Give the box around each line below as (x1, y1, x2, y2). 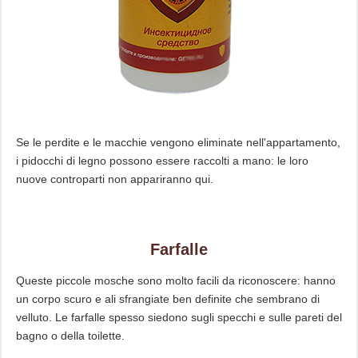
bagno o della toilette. (15, 328, 125, 342)
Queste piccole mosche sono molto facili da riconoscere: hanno (15, 273, 336, 287)
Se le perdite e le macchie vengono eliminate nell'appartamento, (15, 135, 340, 149)
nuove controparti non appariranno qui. (15, 172, 213, 185)
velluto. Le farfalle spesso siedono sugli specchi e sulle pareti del (15, 310, 342, 324)
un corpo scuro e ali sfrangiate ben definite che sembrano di (15, 292, 320, 305)
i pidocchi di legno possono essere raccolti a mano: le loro (15, 153, 308, 167)
